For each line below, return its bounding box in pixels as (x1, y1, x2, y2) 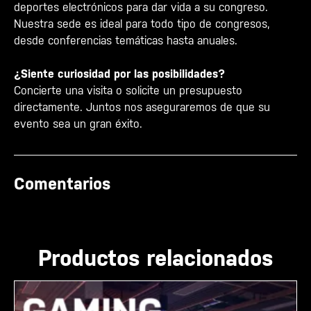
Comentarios (14, 174, 110, 194)
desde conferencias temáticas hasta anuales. (14, 34, 241, 47)
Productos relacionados (38, 245, 273, 271)
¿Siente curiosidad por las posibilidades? (14, 67, 225, 81)
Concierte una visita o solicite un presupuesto (14, 84, 242, 97)
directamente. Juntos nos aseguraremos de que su (14, 101, 270, 114)
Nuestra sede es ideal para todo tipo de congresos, (14, 17, 270, 31)
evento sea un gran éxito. (14, 117, 142, 131)
